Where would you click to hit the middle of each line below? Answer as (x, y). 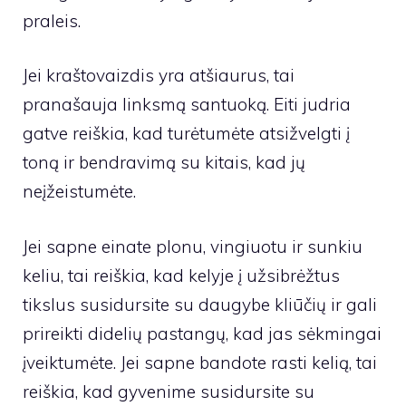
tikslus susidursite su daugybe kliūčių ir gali (200, 304)
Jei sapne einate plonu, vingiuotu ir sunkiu (193, 246)
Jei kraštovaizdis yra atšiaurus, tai (159, 76)
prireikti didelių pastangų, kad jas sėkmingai (202, 333)
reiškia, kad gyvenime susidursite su (169, 391)
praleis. (52, 20)
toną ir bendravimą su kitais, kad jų (164, 163)
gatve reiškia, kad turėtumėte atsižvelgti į (186, 134)
